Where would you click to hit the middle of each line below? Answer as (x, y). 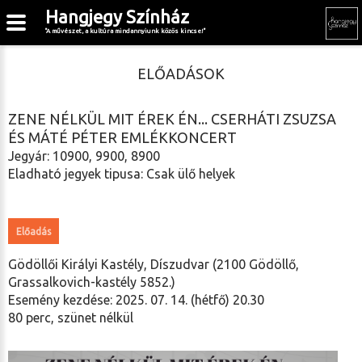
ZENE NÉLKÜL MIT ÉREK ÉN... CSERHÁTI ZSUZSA (172, 119)
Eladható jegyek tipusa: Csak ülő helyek (122, 174)
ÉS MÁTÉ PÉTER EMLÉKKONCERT (122, 137)
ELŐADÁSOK (181, 74)
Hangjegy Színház (117, 17)
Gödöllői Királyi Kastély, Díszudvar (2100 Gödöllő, (154, 264)
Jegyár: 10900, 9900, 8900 (84, 156)
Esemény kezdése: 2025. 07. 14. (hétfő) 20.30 (136, 300)
